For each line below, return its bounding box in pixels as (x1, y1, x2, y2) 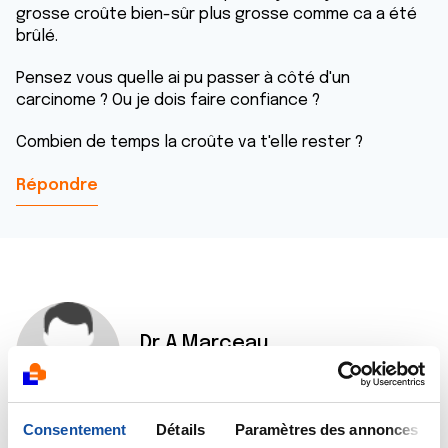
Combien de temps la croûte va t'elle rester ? (16, 134, 363, 151)
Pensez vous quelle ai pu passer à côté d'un (16, 70, 350, 87)
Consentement (23, 420, 127, 438)
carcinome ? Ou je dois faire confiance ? (16, 92, 320, 109)
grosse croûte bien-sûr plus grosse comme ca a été (16, 6, 417, 23)
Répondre (16, 177, 98, 194)
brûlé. (16, 28, 58, 45)
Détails (156, 420, 205, 438)
